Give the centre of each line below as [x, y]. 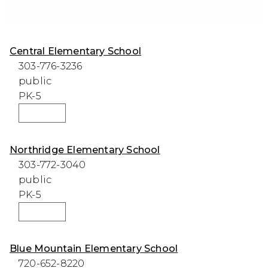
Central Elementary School [75, 51]
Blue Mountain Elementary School [94, 248]
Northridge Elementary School [85, 150]
